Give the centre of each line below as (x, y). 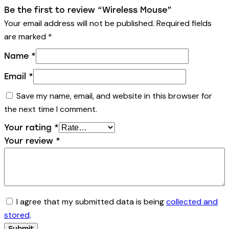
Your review (30, 141)
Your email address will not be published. (79, 24)
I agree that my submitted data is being (91, 202)
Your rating (29, 128)
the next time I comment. (51, 109)
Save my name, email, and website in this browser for (114, 96)
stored (17, 215)
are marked (26, 37)
